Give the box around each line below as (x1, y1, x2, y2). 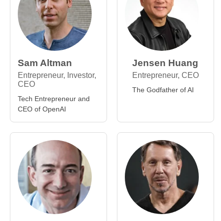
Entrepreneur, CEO (132, 71, 199, 79)
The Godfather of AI (132, 86, 194, 94)
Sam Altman (18, 58, 72, 68)
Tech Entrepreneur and (18, 95, 90, 103)
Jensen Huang (132, 58, 198, 68)
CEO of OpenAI (18, 105, 66, 113)
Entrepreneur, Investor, (18, 71, 96, 79)
